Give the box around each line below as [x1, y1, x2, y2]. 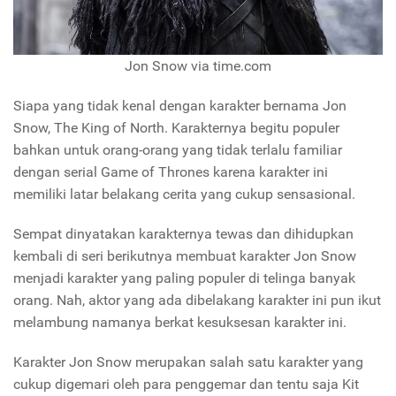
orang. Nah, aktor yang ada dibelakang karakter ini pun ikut [13, 292, 381, 309]
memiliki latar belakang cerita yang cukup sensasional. [13, 186, 355, 203]
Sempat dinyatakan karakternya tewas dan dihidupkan [13, 225, 354, 243]
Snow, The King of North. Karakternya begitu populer [13, 119, 339, 137]
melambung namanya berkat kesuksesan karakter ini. [13, 314, 346, 331]
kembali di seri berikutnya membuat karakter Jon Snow [13, 247, 356, 265]
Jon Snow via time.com [125, 57, 271, 75]
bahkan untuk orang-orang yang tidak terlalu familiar [13, 141, 342, 159]
